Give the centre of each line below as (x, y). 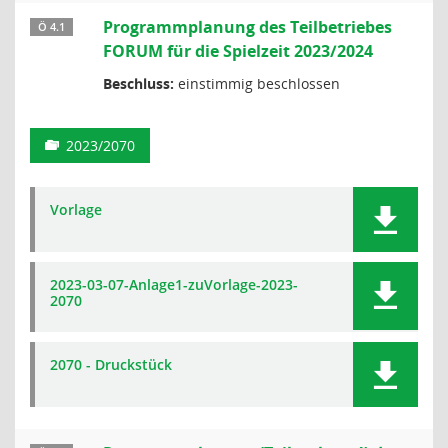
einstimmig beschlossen (257, 83)
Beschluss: (138, 83)
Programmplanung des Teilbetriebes (247, 27)
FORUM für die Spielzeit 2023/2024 (238, 51)
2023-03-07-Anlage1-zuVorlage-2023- (174, 284)
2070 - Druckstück (111, 364)
